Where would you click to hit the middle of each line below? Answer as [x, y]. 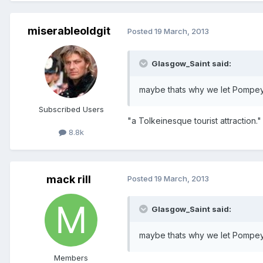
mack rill [69, 179]
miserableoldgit [69, 31]
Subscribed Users [71, 109]
